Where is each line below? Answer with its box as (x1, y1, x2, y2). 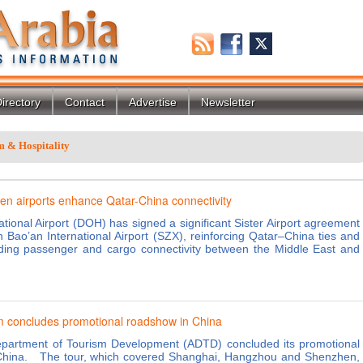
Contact (65, 96, 105, 109)
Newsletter (201, 96, 255, 109)
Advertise (129, 96, 177, 109)
